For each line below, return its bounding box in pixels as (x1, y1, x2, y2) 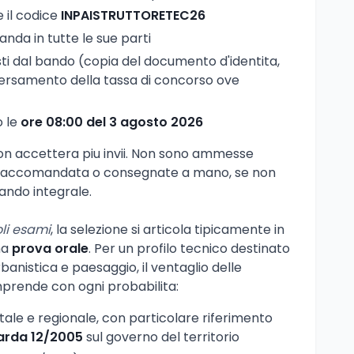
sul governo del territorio (83, 327, 239, 346)
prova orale (12, 239, 88, 258)
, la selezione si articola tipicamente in (51, 220, 284, 239)
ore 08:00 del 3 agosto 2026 (21, 112, 203, 131)
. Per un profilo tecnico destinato (88, 239, 290, 258)
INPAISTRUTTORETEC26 (61, 6, 205, 25)
